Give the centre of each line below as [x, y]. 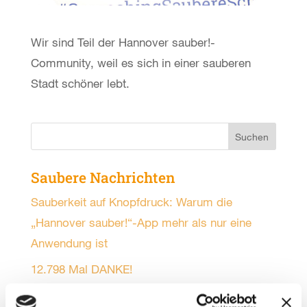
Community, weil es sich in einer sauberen [140, 62]
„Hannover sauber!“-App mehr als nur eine [141, 222]
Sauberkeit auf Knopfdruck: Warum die [131, 201]
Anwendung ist [69, 243]
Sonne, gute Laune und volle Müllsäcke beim [147, 295]
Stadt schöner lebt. [80, 83]
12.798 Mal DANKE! [81, 269]
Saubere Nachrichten [103, 177]
